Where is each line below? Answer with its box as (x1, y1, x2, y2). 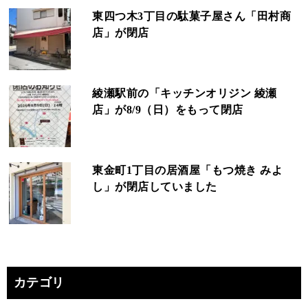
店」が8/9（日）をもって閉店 (92, 104, 243, 116)
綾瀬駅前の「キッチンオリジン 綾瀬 (92, 87, 277, 100)
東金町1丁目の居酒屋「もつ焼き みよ (92, 164, 283, 177)
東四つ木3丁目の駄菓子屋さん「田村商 (92, 10, 291, 23)
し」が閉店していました (92, 181, 217, 193)
